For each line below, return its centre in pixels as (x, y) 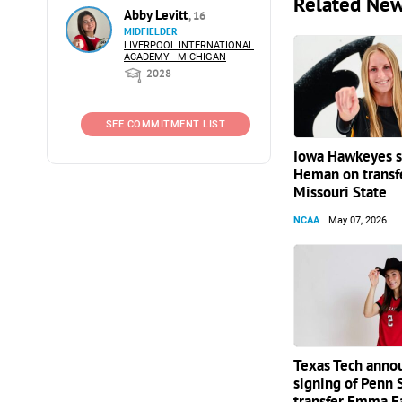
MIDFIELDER (151, 31)
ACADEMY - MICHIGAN (175, 57)
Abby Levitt (157, 15)
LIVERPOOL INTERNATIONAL (189, 45)
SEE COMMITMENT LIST (166, 124)
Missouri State (340, 192)
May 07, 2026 (358, 220)
